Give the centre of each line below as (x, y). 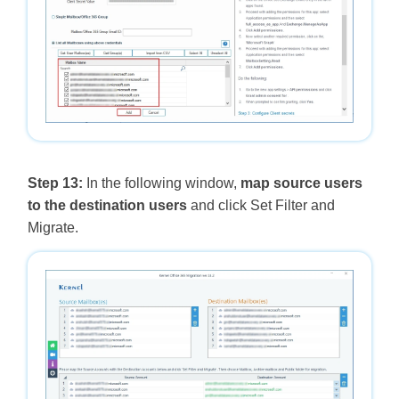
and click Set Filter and (261, 206)
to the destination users (107, 206)
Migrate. (53, 228)
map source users (301, 183)
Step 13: (55, 183)
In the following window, (161, 183)
